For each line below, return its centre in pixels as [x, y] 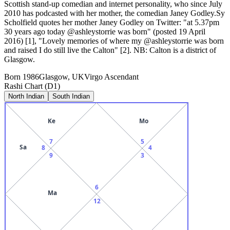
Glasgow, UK [62, 76]
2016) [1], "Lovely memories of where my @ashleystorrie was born [114, 41]
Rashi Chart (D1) [32, 86]
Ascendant [121, 76]
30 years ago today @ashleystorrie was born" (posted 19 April [105, 31]
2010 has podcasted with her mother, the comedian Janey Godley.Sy [114, 13]
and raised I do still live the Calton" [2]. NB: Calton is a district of [110, 50]
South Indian [71, 96]
